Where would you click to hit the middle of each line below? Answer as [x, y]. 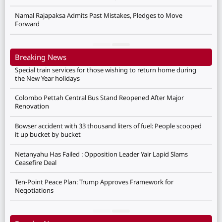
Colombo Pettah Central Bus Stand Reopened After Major [99, 98]
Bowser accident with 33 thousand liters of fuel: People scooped [108, 126]
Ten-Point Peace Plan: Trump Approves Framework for [94, 182]
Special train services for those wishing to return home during [106, 70]
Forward [27, 24]
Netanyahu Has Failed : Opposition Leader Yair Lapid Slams [101, 154]
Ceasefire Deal [36, 162]
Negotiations [34, 191]
